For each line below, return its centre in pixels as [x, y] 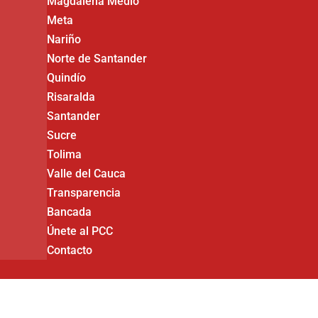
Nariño [64, 39]
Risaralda [71, 97]
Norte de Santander [97, 59]
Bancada [70, 212]
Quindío [67, 78]
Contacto [70, 250]
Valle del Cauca [87, 174]
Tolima [65, 154]
